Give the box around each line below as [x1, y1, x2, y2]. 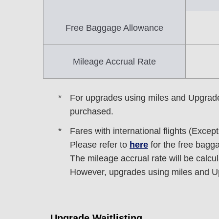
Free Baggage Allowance [66, 23, 163, 33]
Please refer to [70, 140, 130, 150]
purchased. [70, 107, 113, 116]
